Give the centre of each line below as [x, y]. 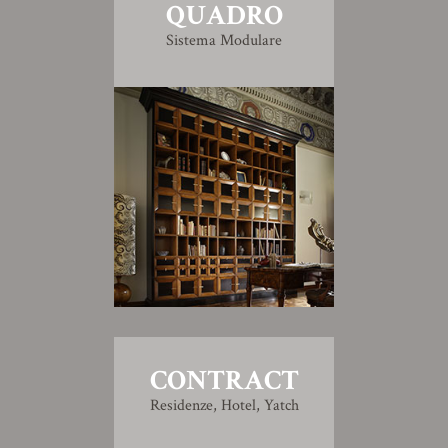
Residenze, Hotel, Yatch [224, 405]
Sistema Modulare [224, 40]
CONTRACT [224, 380]
